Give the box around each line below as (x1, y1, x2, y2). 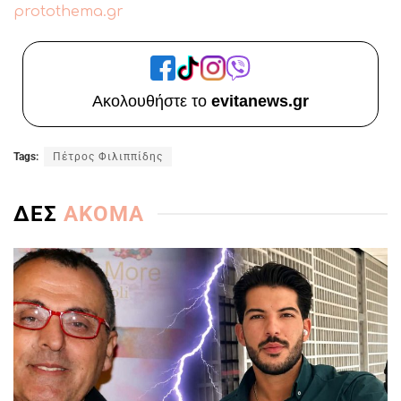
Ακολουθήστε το (92, 91, 211, 110)
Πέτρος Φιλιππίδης (53, 149, 163, 163)
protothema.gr (13, 3, 124, 20)
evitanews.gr (211, 91, 309, 110)
